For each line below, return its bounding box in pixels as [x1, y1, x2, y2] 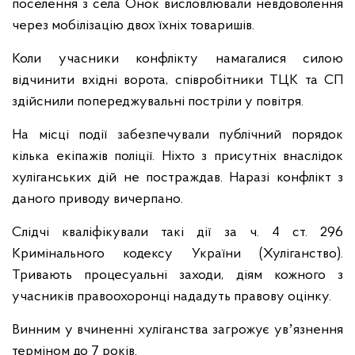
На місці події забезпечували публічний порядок [12, 128, 343, 143]
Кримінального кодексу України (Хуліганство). [12, 246, 343, 261]
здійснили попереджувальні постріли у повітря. [12, 94, 303, 109]
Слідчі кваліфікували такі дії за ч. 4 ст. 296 [12, 225, 343, 240]
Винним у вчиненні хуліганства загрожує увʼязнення [12, 323, 343, 338]
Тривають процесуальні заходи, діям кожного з [12, 268, 343, 283]
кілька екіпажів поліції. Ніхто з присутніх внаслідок [12, 149, 343, 164]
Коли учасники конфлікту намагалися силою [12, 52, 343, 67]
